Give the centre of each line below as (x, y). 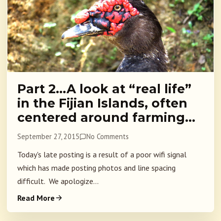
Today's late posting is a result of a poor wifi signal (102, 155)
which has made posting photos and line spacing (96, 168)
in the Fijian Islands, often (102, 103)
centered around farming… (106, 118)
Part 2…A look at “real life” (104, 89)
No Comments (108, 137)
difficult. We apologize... (58, 181)
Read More (36, 198)
